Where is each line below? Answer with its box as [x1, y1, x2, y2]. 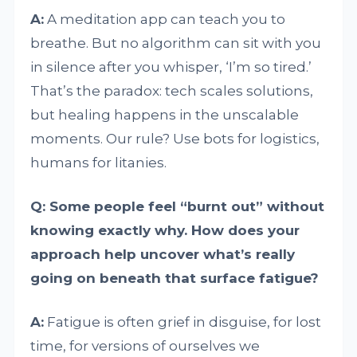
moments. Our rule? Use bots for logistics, [30, 131, 320, 147]
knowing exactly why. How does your [30, 222, 300, 239]
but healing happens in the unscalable [30, 107, 300, 124]
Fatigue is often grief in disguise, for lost [44, 314, 322, 331]
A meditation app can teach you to [44, 11, 286, 28]
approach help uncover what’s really [30, 246, 296, 263]
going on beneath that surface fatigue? [30, 270, 320, 287]
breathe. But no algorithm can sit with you [30, 35, 322, 52]
